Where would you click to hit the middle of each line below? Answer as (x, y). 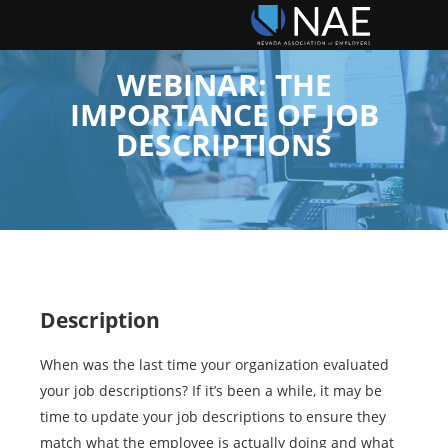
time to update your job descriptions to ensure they (213, 416)
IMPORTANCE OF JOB (224, 114)
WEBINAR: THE (224, 84)
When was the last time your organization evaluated (214, 364)
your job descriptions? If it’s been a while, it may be (211, 390)
